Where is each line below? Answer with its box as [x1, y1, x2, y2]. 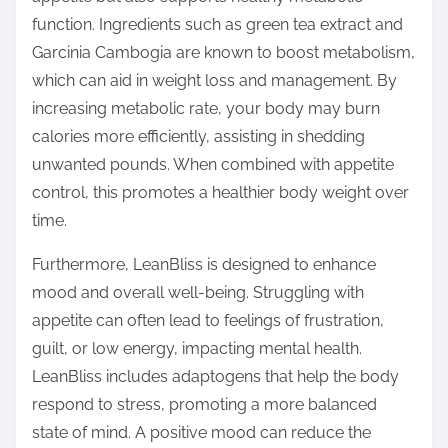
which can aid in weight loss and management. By [32, 71, 397, 91]
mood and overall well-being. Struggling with [32, 283, 364, 303]
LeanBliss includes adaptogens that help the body [32, 367, 399, 387]
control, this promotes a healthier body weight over [32, 183, 409, 203]
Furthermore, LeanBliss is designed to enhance [32, 255, 376, 275]
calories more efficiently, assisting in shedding [32, 127, 365, 147]
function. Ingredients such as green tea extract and [32, 15, 403, 35]
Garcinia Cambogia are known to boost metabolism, [32, 43, 415, 63]
